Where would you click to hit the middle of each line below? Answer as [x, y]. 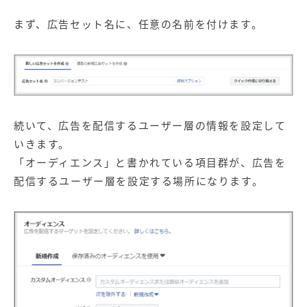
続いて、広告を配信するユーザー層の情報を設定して [150, 125]
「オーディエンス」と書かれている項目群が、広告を [150, 162]
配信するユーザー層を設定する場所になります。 [139, 181]
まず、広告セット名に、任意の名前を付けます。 [138, 24]
